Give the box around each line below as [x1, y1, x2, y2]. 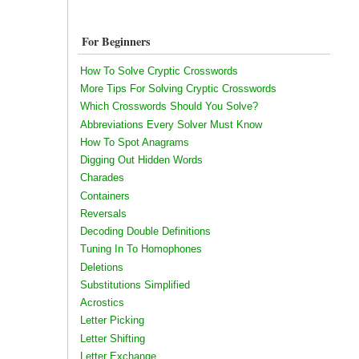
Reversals [79, 207, 127, 220]
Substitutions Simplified [79, 278, 190, 291]
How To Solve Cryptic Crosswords [79, 64, 238, 77]
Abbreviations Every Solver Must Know [79, 118, 262, 131]
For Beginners [81, 33, 151, 50]
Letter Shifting [79, 332, 145, 345]
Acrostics [79, 296, 124, 309]
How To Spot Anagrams [79, 135, 189, 148]
